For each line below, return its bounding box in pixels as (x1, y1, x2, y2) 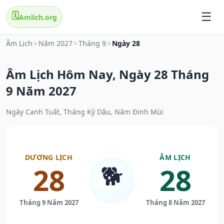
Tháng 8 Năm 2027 (145, 198, 205, 207)
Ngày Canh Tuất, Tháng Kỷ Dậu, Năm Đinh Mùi (6, 107, 163, 117)
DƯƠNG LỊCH (25, 152, 72, 162)
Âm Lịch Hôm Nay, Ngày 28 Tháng (6, 66, 209, 83)
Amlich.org (19, 12, 57, 22)
